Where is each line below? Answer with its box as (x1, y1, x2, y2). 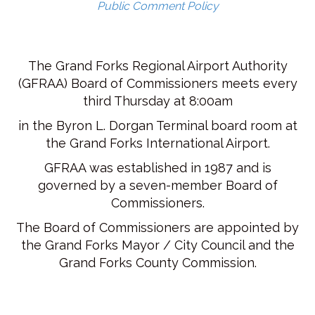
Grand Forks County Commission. (58, 255, 257, 271)
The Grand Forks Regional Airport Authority (27, 58, 288, 74)
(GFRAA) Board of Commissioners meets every (18, 76, 297, 91)
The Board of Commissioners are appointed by (16, 220, 299, 236)
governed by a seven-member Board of (37, 178, 278, 193)
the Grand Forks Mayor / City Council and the (20, 238, 295, 253)
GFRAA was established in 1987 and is (44, 160, 271, 176)
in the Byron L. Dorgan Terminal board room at (18, 118, 297, 134)
